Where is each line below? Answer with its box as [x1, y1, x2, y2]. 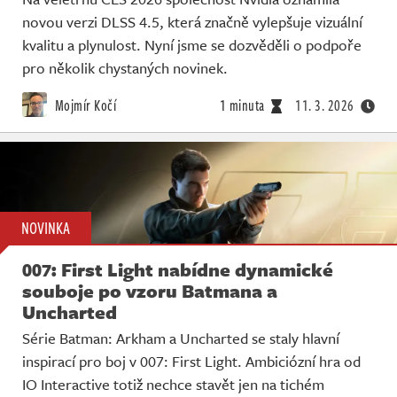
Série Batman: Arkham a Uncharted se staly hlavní [22, 327, 339, 350]
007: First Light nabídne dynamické [22, 256, 333, 284]
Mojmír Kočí [51, 94, 116, 116]
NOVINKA [21, 216, 70, 240]
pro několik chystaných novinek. [22, 56, 228, 79]
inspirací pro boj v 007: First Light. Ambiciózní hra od [22, 350, 361, 373]
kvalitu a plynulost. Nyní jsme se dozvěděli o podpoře [22, 33, 362, 56]
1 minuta [219, 94, 265, 116]
